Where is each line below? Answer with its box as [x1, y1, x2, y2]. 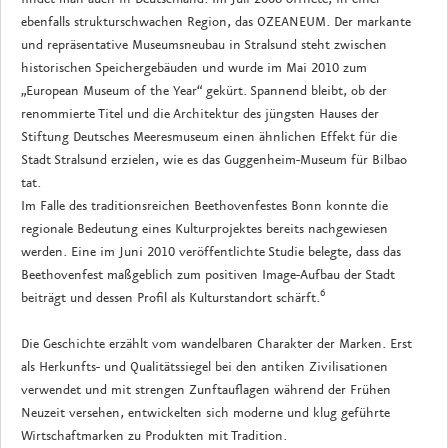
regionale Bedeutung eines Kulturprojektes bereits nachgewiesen [21, 220, 388, 237]
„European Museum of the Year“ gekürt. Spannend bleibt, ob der [21, 82, 387, 99]
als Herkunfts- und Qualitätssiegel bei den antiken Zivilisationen [21, 358, 388, 375]
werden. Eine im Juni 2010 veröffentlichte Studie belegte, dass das [21, 243, 401, 260]
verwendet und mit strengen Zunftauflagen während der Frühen [21, 381, 391, 398]
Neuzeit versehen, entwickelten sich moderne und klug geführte [21, 404, 390, 421]
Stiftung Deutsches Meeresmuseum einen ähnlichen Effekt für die [21, 128, 397, 145]
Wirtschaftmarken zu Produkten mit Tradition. [21, 427, 287, 444]
